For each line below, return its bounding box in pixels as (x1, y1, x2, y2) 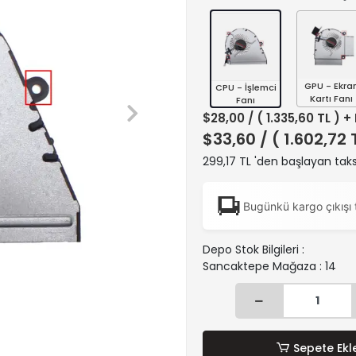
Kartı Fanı (310, 92, 353, 105)
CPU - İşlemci (215, 81, 277, 94)
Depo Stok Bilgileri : (203, 242, 304, 257)
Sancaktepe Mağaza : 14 (203, 258, 336, 274)
